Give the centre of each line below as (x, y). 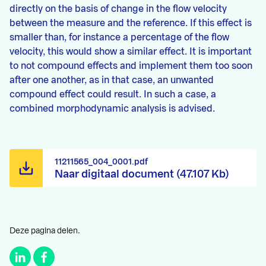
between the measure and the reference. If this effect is (131, 23)
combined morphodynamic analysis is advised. (112, 109)
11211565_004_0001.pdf (101, 162)
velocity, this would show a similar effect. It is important (131, 52)
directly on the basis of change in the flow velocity (118, 9)
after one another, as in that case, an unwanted (112, 80)
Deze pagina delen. (45, 231)
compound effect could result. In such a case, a (113, 94)
